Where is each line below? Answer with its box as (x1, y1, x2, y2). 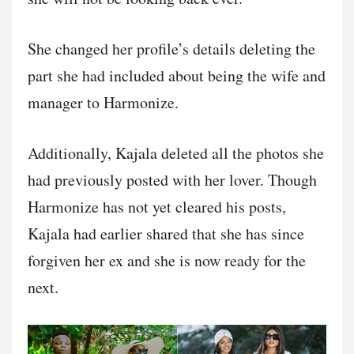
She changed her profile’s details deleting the (28, 37, 315, 59)
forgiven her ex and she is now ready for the (28, 249, 306, 271)
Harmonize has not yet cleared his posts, (28, 195, 286, 217)
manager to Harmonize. (28, 91, 179, 113)
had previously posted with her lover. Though (28, 168, 317, 190)
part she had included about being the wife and (28, 64, 326, 86)
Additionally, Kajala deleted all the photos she (28, 141, 324, 164)
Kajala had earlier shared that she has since (28, 222, 304, 244)
